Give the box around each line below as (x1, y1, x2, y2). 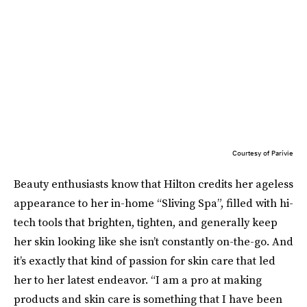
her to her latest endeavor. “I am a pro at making (14, 272, 262, 288)
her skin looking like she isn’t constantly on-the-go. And (14, 234, 293, 249)
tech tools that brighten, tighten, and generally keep (14, 214, 278, 230)
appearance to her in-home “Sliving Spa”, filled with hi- (14, 195, 293, 211)
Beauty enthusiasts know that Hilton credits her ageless (14, 176, 293, 192)
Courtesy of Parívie (232, 149, 293, 158)
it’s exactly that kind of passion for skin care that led (14, 253, 275, 269)
